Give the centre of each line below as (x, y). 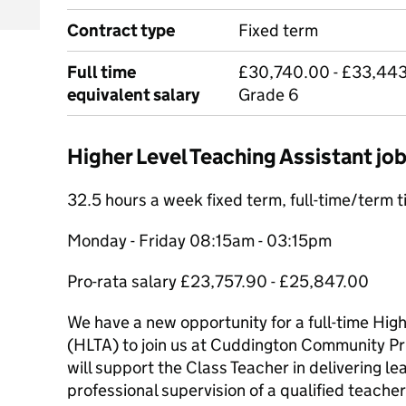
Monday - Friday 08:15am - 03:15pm (199, 241)
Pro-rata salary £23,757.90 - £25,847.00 (218, 281)
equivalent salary (133, 95)
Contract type (121, 30)
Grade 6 (269, 95)
